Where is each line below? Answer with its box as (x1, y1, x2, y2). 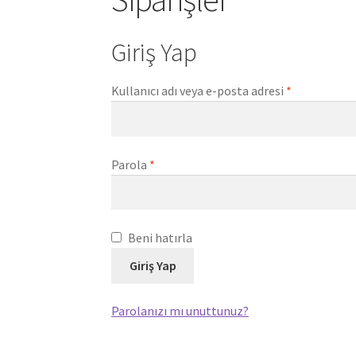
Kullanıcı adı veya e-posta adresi (111, 83, 287, 99)
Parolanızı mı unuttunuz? (111, 303, 250, 319)
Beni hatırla (128, 229, 193, 246)
